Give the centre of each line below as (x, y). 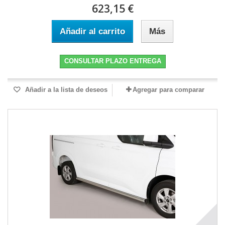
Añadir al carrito (92, 32)
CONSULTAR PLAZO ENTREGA (113, 61)
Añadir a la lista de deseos (65, 90)
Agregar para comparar (168, 90)
